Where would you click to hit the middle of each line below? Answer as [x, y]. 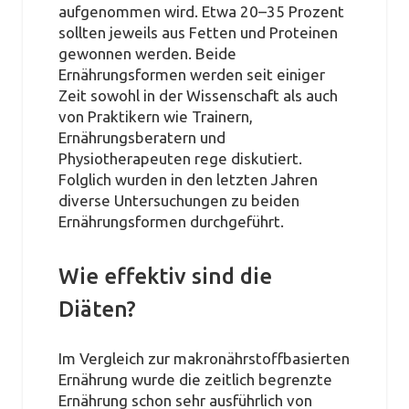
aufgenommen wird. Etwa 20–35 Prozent [201, 11]
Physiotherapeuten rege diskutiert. [180, 158]
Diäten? [97, 309]
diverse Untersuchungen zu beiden [178, 200]
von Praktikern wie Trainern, [155, 116]
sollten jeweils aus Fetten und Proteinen [198, 32]
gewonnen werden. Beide [147, 53]
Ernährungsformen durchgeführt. [171, 221]
